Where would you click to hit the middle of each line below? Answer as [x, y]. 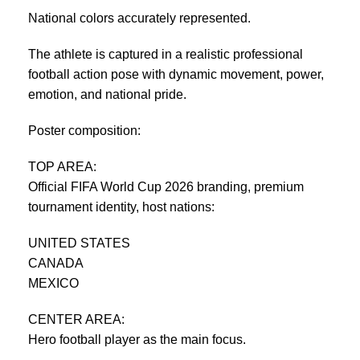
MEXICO [53, 283]
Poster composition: [84, 130]
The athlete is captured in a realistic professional [166, 54]
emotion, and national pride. [107, 94]
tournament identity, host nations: [121, 207]
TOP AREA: [62, 166]
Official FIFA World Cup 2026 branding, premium [166, 186]
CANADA [56, 263]
